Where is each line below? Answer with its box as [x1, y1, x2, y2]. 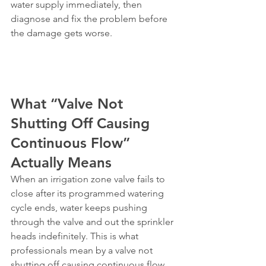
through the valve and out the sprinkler [11, 216, 176, 227]
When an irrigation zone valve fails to [11, 173, 167, 185]
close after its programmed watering [11, 188, 166, 199]
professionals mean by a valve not [11, 245, 155, 256]
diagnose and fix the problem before [11, 13, 170, 24]
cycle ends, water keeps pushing [11, 202, 150, 213]
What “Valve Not [11, 95, 127, 112]
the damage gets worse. [11, 27, 112, 39]
